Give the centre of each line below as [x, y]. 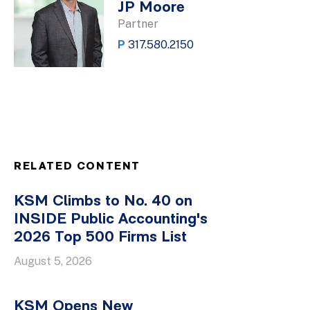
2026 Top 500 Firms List [100, 238]
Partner [138, 24]
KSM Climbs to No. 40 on [103, 202]
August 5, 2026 [53, 261]
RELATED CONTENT [77, 167]
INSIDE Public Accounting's [111, 220]
